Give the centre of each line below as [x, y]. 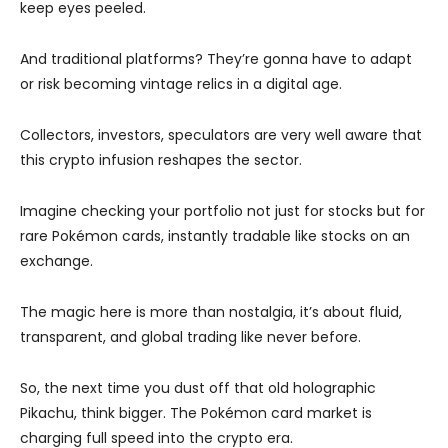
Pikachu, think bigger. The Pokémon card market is [196, 412]
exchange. [56, 260]
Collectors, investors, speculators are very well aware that [221, 134]
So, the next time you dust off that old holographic [198, 387]
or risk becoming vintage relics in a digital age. [181, 83]
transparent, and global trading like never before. [190, 336]
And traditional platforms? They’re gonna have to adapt [216, 58]
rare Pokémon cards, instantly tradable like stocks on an [215, 235]
